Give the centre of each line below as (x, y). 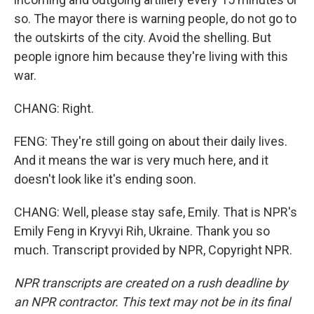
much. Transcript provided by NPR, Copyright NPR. (153, 250)
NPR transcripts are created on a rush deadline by (151, 283)
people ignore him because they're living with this (151, 56)
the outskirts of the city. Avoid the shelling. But (143, 37)
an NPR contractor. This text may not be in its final (152, 302)
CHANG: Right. (54, 108)
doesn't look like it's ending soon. (105, 179)
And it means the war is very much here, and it (141, 160)
